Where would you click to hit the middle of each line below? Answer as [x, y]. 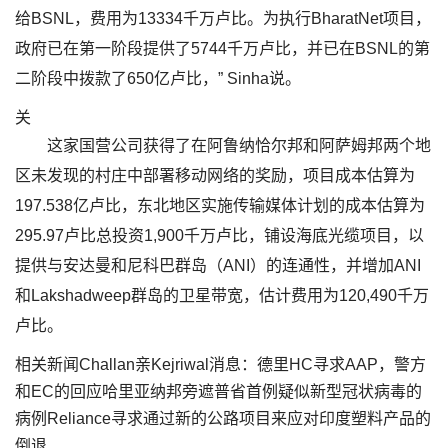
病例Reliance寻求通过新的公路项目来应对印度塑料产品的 [223, 418]
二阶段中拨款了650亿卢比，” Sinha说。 [158, 78]
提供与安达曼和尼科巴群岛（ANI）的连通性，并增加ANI [218, 265]
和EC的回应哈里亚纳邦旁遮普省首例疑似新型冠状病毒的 [218, 391]
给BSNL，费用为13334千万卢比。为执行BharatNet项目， [223, 18]
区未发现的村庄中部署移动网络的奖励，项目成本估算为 [215, 175]
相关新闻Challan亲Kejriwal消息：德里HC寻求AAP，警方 [220, 364]
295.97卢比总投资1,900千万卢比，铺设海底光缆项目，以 [219, 235]
